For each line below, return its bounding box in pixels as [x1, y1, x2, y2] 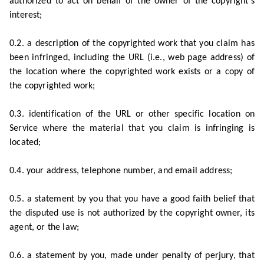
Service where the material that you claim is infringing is [9, 124, 255, 133]
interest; [9, 11, 42, 20]
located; [9, 138, 41, 147]
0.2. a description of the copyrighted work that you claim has [9, 39, 255, 48]
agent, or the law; [9, 223, 80, 232]
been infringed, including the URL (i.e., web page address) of [9, 53, 255, 62]
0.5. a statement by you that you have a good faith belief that [9, 194, 255, 204]
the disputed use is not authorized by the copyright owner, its [9, 209, 255, 218]
